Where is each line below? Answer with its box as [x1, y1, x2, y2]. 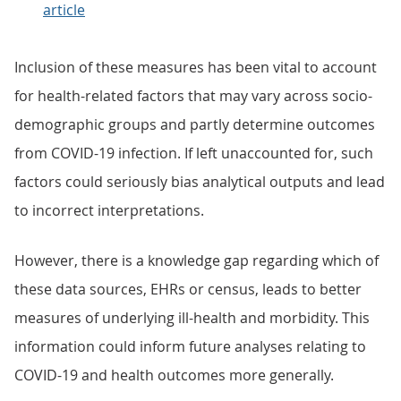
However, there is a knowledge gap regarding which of [14, 251, 379, 270]
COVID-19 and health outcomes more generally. [14, 365, 334, 385]
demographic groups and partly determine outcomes [14, 115, 375, 134]
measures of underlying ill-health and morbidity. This [14, 308, 370, 328]
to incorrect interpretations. [14, 200, 204, 220]
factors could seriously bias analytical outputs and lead [14, 172, 385, 192]
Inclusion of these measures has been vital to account [14, 57, 377, 77]
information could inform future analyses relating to [14, 337, 366, 356]
